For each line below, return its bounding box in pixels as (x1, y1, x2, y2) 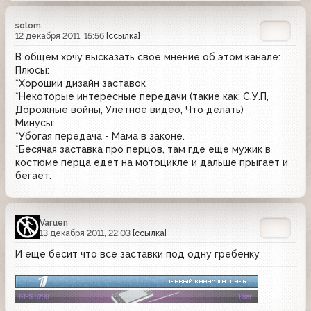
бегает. (15, 169, 51, 181)
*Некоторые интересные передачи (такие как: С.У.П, (15, 90, 269, 102)
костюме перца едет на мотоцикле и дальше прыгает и (15, 156, 288, 168)
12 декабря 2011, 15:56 (15, 30, 106, 41)
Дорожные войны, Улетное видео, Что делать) (15, 103, 244, 115)
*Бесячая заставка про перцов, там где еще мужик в (15, 143, 271, 155)
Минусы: (15, 117, 55, 128)
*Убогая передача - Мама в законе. (15, 130, 185, 142)
